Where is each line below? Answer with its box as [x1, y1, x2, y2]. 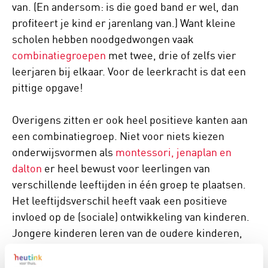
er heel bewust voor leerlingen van [42, 162, 210, 175]
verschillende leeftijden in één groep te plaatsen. [12, 178, 246, 191]
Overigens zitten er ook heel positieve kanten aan [12, 113, 248, 127]
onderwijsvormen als [12, 145, 115, 159]
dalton [12, 162, 42, 175]
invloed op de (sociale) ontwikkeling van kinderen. [12, 210, 249, 224]
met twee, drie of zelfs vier [106, 48, 236, 62]
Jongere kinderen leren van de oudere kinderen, [12, 226, 242, 240]
